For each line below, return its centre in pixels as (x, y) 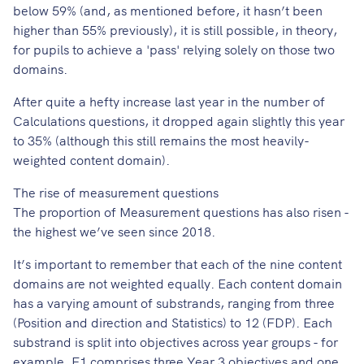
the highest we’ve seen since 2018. (114, 231)
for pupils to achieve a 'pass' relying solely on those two (174, 49)
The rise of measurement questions (116, 192)
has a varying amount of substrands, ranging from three (174, 303)
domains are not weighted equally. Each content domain (178, 283)
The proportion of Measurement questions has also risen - (181, 212)
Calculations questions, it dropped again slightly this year (179, 121)
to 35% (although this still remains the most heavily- (161, 140)
